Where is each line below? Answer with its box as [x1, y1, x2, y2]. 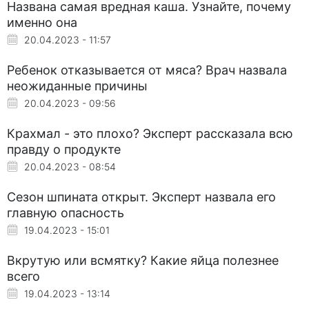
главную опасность [7, 205, 124, 220]
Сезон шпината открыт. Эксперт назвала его [7, 189, 276, 204]
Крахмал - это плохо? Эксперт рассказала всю [7, 126, 293, 141]
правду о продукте [7, 141, 121, 157]
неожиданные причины [7, 78, 148, 93]
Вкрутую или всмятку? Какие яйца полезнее [7, 252, 279, 268]
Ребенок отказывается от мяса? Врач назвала [7, 62, 287, 77]
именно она [7, 14, 77, 30]
